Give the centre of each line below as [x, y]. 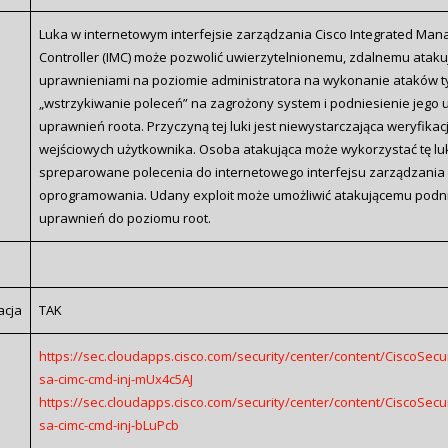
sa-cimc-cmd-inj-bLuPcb [108, 424]
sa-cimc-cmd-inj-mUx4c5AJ [115, 378]
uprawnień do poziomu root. [124, 217]
